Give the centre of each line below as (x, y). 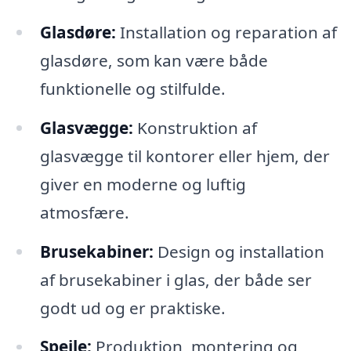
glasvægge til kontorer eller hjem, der (185, 156)
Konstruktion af (195, 127)
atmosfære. (84, 212)
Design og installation (239, 251)
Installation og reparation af (226, 32)
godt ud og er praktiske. (132, 308)
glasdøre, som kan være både (154, 60)
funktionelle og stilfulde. (132, 88)
